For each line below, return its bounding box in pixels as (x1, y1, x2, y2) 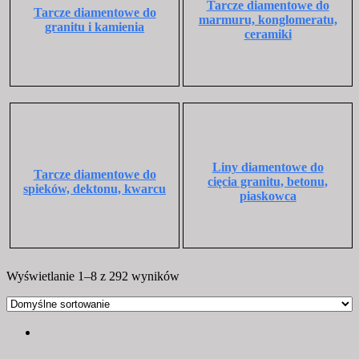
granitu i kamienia (45, 19, 145, 34)
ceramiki (244, 26, 292, 41)
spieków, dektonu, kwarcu (23, 181, 167, 196)
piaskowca (239, 188, 296, 203)
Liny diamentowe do (212, 159, 324, 174)
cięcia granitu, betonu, (208, 174, 329, 188)
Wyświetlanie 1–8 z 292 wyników (6, 268, 179, 283)
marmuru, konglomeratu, (198, 12, 337, 26)
